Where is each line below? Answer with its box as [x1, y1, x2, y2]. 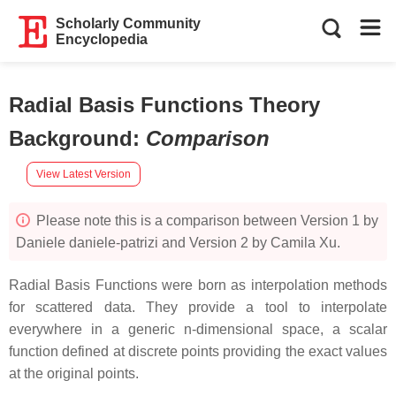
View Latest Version [36, 167, 131, 180]
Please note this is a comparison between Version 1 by [33, 213, 378, 228]
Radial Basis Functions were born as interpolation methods [9, 278, 387, 293]
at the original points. [9, 366, 139, 381]
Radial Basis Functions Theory [9, 93, 320, 117]
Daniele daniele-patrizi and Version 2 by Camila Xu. [16, 235, 340, 250]
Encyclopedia [56, 32, 148, 47]
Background [9, 126, 133, 150]
